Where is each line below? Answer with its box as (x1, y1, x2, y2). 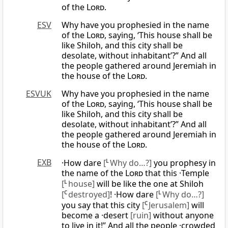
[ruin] (130, 210, 151, 221)
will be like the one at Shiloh (95, 178, 204, 190)
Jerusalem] (149, 199, 189, 211)
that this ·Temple (143, 167, 209, 179)
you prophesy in (152, 157, 216, 169)
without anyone (151, 210, 214, 221)
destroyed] (68, 189, 110, 201)
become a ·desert (62, 210, 130, 221)
